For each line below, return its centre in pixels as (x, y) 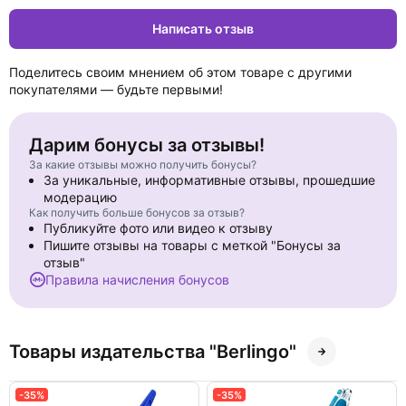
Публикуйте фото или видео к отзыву (158, 228)
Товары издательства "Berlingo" (153, 352)
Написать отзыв (203, 29)
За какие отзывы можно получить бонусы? (143, 164)
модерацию (80, 197)
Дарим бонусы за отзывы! (147, 145)
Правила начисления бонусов (137, 280)
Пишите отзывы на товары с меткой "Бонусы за (192, 245)
